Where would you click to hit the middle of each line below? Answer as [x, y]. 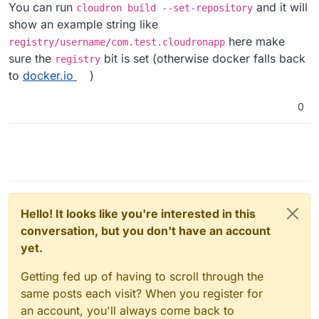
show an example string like [83, 25]
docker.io [48, 76]
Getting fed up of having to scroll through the [142, 277]
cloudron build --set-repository [164, 8]
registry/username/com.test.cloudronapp [117, 42]
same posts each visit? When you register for [142, 294]
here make [255, 42]
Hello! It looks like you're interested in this [138, 214]
